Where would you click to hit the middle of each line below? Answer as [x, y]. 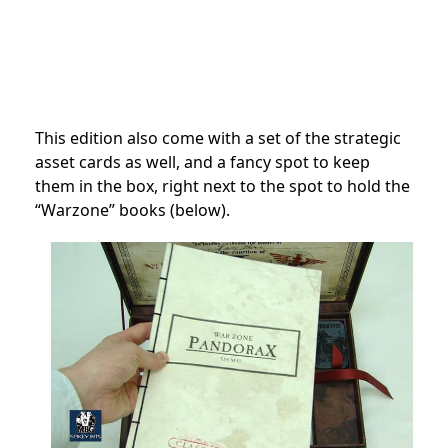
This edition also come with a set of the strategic [218, 138]
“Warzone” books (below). [132, 210]
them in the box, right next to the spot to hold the [222, 186]
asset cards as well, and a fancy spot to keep [202, 162]
